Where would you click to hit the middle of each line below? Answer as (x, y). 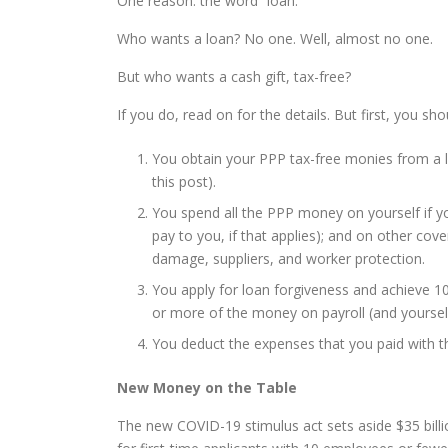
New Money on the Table (207, 387)
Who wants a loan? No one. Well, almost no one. (275, 38)
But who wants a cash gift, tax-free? (234, 76)
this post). (184, 181)
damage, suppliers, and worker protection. (288, 258)
